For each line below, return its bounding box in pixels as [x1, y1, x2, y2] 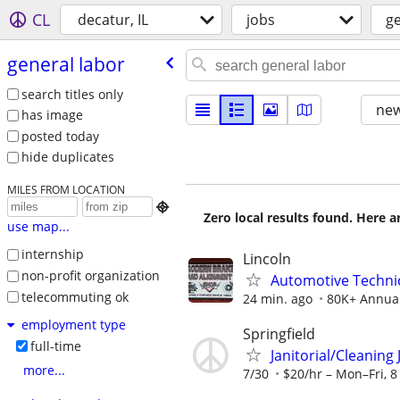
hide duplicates [21, 148, 114, 166]
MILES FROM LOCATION [6, 182, 125, 197]
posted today [21, 127, 99, 145]
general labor [6, 51, 125, 77]
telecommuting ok [21, 287, 129, 305]
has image [21, 106, 83, 124]
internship [21, 246, 84, 263]
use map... [6, 218, 70, 236]
